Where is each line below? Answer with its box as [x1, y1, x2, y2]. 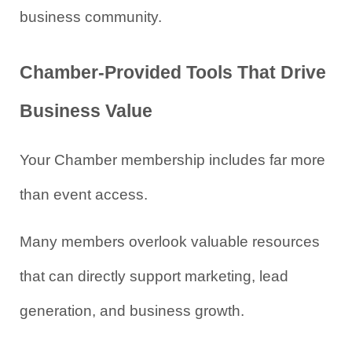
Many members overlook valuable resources [20, 233, 320, 250]
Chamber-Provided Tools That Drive [20, 62, 326, 82]
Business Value [20, 101, 152, 121]
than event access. [20, 186, 148, 203]
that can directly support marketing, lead [20, 268, 288, 284]
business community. [20, 9, 162, 25]
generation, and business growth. [20, 302, 244, 319]
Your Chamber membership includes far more [20, 152, 325, 168]
